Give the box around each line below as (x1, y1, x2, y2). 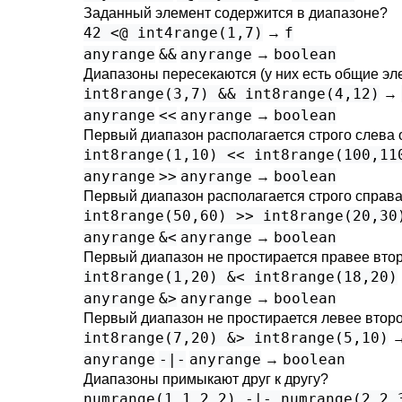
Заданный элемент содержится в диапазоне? (83, 5, 388, 21)
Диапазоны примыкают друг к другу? (83, 371, 328, 387)
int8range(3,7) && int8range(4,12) (83, 85, 380, 102)
